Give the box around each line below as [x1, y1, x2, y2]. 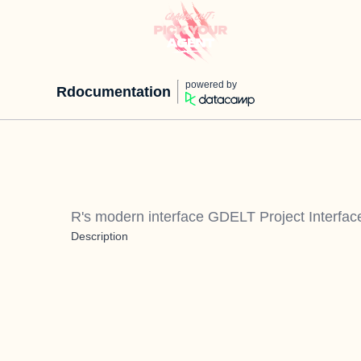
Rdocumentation [56, 84, 171, 100]
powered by [185, 79, 237, 90]
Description [71, 230, 128, 243]
